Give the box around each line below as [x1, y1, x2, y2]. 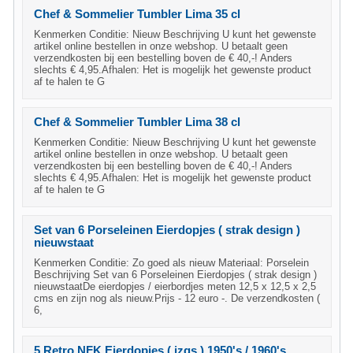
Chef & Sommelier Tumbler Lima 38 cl [34, 116, 240, 128]
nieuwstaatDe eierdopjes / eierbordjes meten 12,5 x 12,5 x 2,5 [34, 281, 316, 292]
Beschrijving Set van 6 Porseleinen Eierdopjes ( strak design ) [34, 269, 317, 281]
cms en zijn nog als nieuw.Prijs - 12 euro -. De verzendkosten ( [34, 292, 320, 304]
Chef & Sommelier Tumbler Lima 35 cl [34, 8, 240, 20]
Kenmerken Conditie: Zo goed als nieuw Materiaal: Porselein [34, 257, 309, 269]
